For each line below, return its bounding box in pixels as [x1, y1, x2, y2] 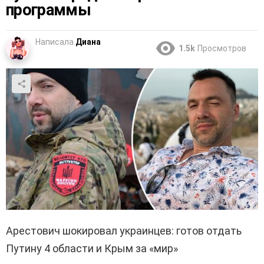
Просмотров [197, 44, 246, 54]
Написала [35, 37, 74, 47]
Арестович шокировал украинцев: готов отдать [6, 225, 242, 237]
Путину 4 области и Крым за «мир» [6, 242, 178, 255]
